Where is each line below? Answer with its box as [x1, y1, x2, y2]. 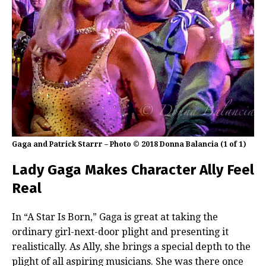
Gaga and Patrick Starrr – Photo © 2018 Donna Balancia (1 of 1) [12, 140, 246, 149]
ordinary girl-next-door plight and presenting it [12, 226, 229, 238]
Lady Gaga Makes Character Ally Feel [12, 161, 254, 179]
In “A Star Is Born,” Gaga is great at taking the [12, 211, 218, 223]
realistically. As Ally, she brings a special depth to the [12, 241, 251, 253]
